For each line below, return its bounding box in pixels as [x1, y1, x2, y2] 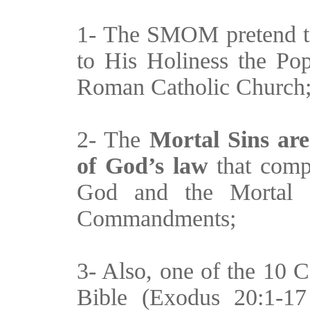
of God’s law [77, 153, 208, 179]
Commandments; [77, 206, 242, 231]
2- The [77, 127, 149, 152]
